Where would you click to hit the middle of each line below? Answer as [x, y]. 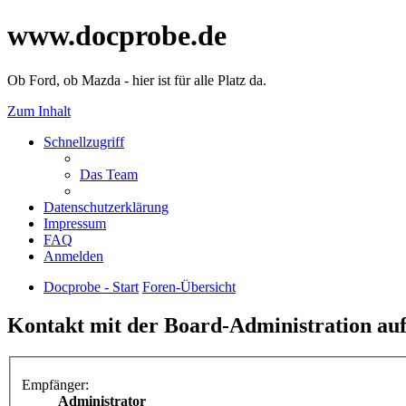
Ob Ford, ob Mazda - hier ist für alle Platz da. [137, 80]
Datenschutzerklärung [106, 207]
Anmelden [73, 256]
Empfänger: [55, 385]
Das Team [109, 174]
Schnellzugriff [84, 141]
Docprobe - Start [91, 286]
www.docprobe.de [117, 36]
